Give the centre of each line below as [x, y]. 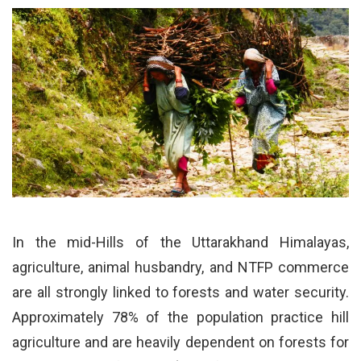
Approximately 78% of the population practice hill [180, 317]
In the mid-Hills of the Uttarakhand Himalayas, [180, 243]
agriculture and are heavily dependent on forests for [180, 342]
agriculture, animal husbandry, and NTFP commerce [180, 268]
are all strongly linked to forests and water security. [180, 293]
